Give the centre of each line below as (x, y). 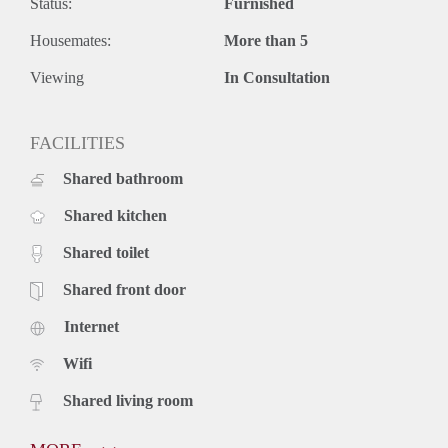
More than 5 (266, 40)
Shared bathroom (123, 178)
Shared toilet (106, 252)
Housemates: (70, 40)
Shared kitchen (115, 215)
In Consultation (277, 77)
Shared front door (124, 289)
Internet (91, 326)
